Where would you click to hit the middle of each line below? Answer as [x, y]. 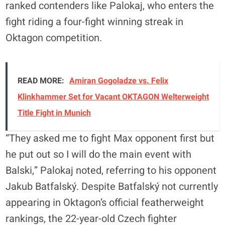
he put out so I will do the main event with [99, 154]
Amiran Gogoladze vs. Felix [119, 81]
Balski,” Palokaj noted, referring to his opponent [111, 170]
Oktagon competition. [54, 38]
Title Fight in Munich [54, 113]
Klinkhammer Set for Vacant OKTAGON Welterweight [114, 97]
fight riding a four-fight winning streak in [95, 22]
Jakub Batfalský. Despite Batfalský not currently [112, 186]
